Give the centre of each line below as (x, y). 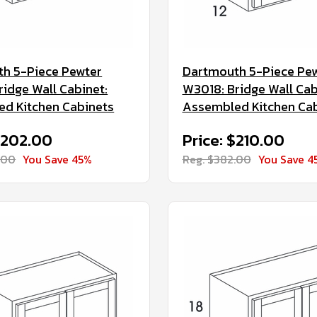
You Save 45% (58, 159)
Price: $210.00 (233, 140)
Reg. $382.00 (217, 159)
